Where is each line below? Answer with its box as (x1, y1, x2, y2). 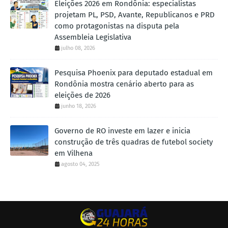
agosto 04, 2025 (61, 160, 100, 167)
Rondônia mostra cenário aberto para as (54, 79, 194, 89)
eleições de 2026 (54, 90, 110, 100)
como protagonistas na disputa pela (54, 21, 179, 31)
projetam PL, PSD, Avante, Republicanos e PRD (54, 10, 215, 19)
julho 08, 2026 (61, 44, 95, 51)
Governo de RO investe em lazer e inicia (54, 126, 190, 135)
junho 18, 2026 (61, 102, 96, 109)
